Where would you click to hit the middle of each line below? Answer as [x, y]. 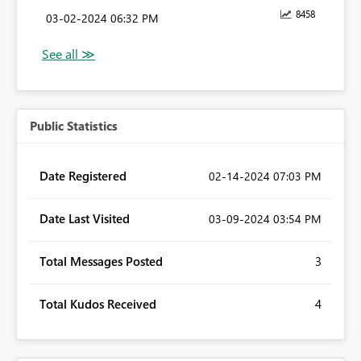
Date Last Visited [85, 219]
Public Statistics [74, 126]
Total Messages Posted [101, 261]
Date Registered [83, 176]
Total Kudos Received [98, 304]
